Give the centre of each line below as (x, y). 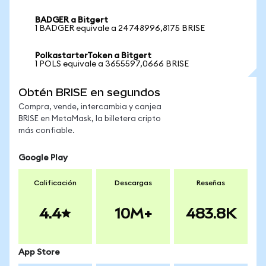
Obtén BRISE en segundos (89, 92)
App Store (39, 252)
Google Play (43, 158)
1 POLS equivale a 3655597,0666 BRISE (112, 64)
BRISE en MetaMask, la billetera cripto (90, 119)
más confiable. (47, 131)
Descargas (133, 183)
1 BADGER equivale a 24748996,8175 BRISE (120, 28)
